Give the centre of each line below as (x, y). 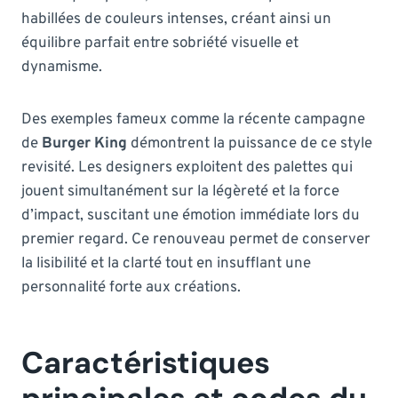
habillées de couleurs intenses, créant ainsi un (176, 19)
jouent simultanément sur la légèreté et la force (180, 191)
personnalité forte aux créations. (131, 287)
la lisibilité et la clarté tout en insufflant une (166, 263)
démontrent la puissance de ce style (250, 143)
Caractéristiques (146, 362)
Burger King (84, 143)
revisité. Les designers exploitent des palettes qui (187, 167)
